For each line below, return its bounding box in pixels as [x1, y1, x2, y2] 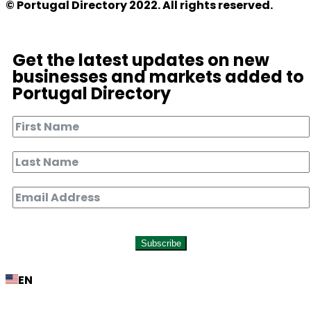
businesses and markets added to [12, 65, 304, 89]
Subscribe [141, 238, 181, 249]
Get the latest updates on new [12, 49, 269, 72]
